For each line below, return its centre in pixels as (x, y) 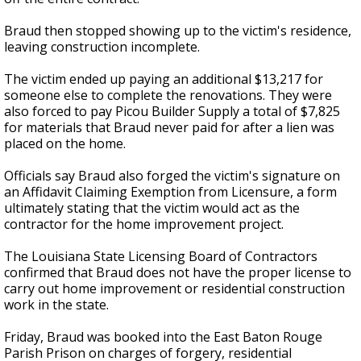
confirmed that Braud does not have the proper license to (178, 273)
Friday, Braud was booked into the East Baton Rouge (163, 337)
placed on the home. (65, 144)
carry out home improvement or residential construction (174, 289)
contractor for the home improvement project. (144, 224)
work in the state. (56, 305)
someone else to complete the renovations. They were (168, 95)
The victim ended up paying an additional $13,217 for (164, 79)
